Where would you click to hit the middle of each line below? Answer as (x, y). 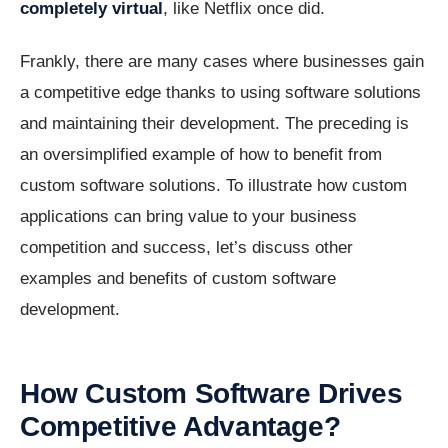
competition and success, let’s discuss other (186, 248)
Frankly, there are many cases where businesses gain (222, 62)
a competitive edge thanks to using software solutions (220, 93)
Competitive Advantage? (180, 427)
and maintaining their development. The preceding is (214, 124)
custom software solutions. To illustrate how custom (213, 186)
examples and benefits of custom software (178, 279)
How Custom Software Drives (211, 394)
